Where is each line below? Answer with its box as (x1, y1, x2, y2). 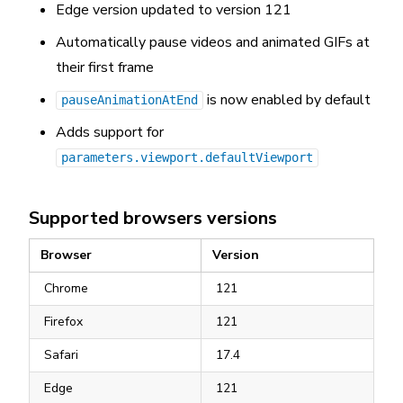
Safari (44, 346, 78, 363)
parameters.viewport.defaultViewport (61, 150, 313, 165)
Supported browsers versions (29, 206, 277, 230)
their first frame (56, 58, 154, 77)
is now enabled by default (203, 90, 371, 110)
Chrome (44, 280, 88, 297)
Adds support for (56, 122, 164, 142)
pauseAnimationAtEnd (61, 93, 198, 107)
